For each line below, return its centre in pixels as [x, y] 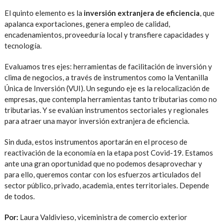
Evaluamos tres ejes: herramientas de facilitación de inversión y [108, 67]
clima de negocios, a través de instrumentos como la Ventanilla [106, 78]
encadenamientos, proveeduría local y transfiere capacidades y [107, 35]
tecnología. [23, 46]
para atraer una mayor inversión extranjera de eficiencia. [97, 121]
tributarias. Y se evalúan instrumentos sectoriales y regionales [106, 110]
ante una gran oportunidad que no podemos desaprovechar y [103, 164]
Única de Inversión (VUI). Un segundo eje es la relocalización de [107, 88]
